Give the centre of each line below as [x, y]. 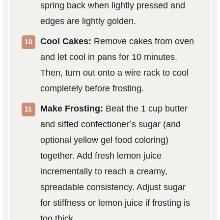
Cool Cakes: [66, 41]
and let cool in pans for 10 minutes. [109, 57]
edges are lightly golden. [88, 21]
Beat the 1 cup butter [145, 109]
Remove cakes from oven [142, 41]
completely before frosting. [92, 89]
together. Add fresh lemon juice [101, 156]
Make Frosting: [71, 109]
